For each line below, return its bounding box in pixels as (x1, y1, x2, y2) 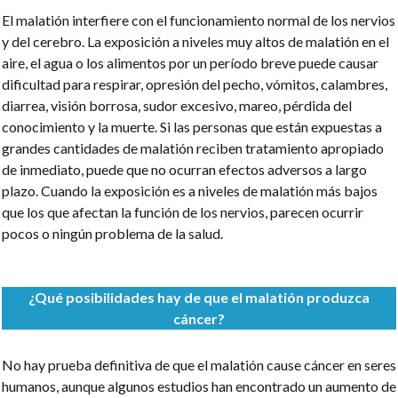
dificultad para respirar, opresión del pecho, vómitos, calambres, (2, 76, 387, 92)
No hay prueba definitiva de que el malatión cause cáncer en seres (2, 356, 396, 373)
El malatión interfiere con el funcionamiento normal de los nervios (2, 12, 395, 28)
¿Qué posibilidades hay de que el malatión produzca (28, 289, 370, 306)
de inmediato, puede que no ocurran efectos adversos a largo (2, 161, 367, 178)
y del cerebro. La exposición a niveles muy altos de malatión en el (2, 33, 389, 50)
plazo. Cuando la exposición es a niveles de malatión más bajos (2, 182, 378, 199)
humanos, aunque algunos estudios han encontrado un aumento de (2, 378, 396, 394)
